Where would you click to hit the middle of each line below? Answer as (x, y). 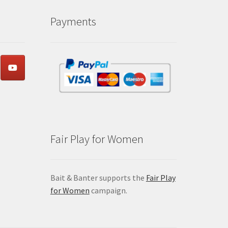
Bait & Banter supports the (98, 178)
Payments (73, 21)
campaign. (108, 191)
